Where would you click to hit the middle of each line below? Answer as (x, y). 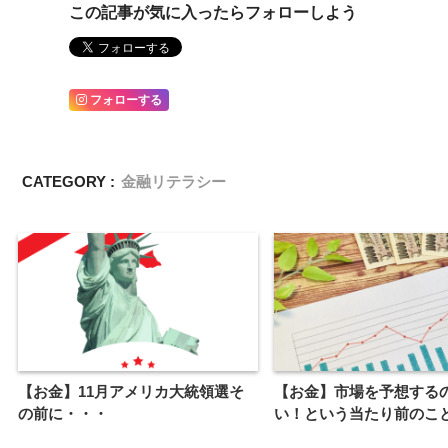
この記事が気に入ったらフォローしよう (213, 13)
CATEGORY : (69, 181)
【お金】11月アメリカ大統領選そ (131, 391)
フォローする (126, 99)
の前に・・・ (63, 413)
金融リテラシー (174, 181)
